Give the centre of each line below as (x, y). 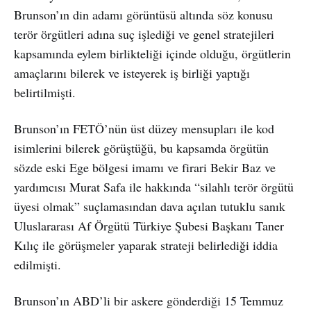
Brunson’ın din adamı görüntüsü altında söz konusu (143, 14)
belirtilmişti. (45, 92)
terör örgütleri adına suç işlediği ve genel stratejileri (144, 34)
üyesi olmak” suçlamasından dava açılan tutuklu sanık (150, 206)
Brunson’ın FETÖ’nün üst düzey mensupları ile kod (144, 128)
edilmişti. (37, 264)
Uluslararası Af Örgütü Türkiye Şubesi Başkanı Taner (149, 225)
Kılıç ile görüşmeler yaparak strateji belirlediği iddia (146, 245)
